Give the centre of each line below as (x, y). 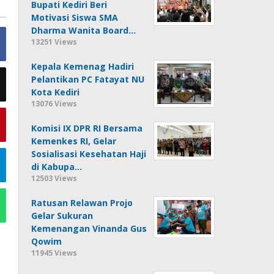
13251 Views (54, 42)
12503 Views (54, 178)
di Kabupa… (57, 166)
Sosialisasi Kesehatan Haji (89, 154)
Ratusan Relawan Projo (82, 202)
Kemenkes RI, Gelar (74, 141)
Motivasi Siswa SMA (75, 17)
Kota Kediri (56, 92)
